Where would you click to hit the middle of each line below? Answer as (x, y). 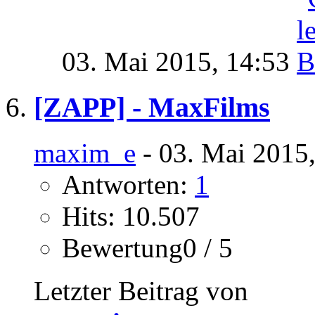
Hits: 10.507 (131, 216)
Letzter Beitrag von (141, 290)
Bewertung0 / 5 (147, 247)
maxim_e (85, 153)
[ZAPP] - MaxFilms (152, 107)
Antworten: (128, 184)
